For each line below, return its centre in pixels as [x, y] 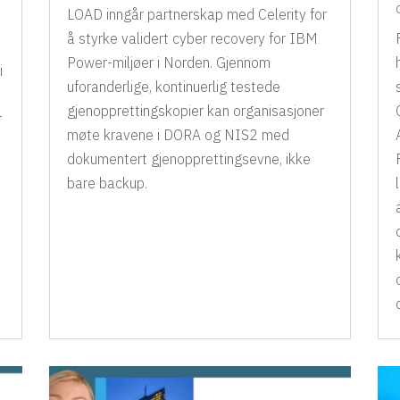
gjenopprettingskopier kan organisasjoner [195, 110]
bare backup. [107, 183]
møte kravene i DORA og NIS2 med [178, 134]
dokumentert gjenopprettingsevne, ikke [188, 158]
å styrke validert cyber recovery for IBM [192, 38]
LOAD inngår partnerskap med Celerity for [196, 14]
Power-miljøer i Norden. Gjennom [168, 62]
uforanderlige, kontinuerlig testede [173, 86]
